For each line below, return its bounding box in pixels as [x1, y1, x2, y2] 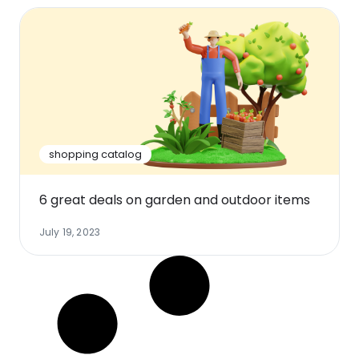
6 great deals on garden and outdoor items [39, 191, 310, 210]
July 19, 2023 [39, 225, 100, 240]
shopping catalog [49, 147, 142, 163]
